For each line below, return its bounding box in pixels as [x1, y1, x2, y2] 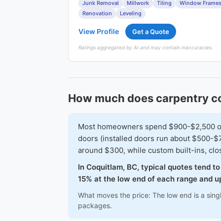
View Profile [78, 27, 119, 36]
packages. [78, 201, 112, 210]
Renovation [82, 10, 112, 17]
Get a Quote [132, 28, 169, 36]
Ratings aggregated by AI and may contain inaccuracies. [78, 44, 213, 50]
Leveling [120, 10, 142, 17]
